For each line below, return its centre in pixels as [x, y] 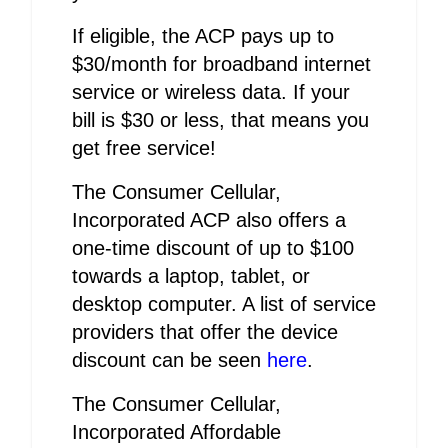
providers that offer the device [205, 332]
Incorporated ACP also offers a [209, 220]
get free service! [144, 148]
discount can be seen [169, 360]
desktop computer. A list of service [224, 304]
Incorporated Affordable [176, 432]
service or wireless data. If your [211, 92]
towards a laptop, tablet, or [191, 276]
